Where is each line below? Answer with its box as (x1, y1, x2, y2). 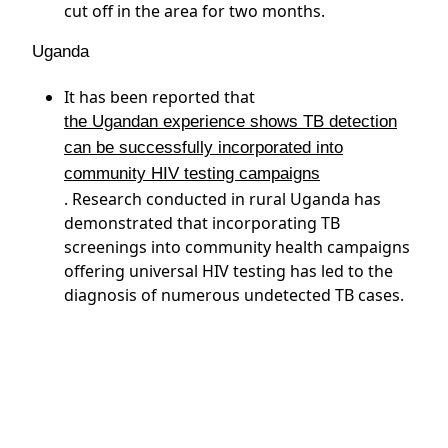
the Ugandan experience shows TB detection (64, 112, 397, 131)
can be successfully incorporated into (64, 138, 343, 157)
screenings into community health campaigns (64, 236, 410, 258)
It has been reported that (64, 86, 255, 108)
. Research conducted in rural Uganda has (64, 188, 381, 210)
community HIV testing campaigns (64, 164, 320, 183)
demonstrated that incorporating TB (64, 212, 340, 234)
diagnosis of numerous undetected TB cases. (64, 284, 404, 306)
